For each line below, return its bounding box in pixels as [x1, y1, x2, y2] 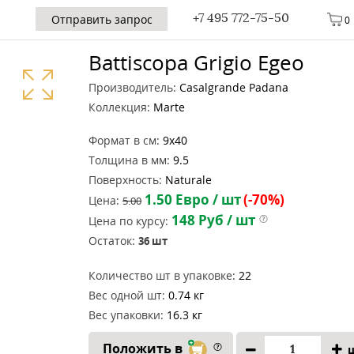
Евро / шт [172, 190, 241, 209]
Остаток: [88, 233, 135, 248]
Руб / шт [195, 211, 255, 229]
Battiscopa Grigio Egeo [88, 48, 304, 77]
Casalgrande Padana [176, 80, 288, 95]
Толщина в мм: [88, 153, 170, 168]
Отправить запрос [51, 11, 153, 27]
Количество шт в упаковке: [88, 268, 235, 283]
